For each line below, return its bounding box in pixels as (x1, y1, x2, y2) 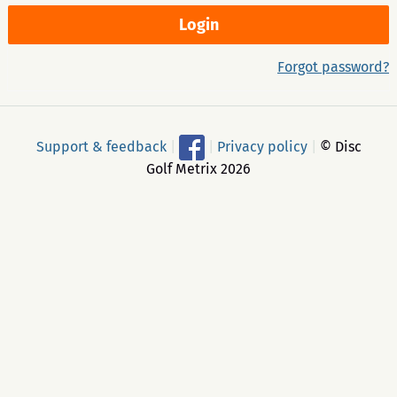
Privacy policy (216, 137, 307, 155)
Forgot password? (277, 58, 389, 75)
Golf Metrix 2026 (146, 160, 251, 177)
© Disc (315, 137, 362, 155)
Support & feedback (35, 137, 167, 155)
